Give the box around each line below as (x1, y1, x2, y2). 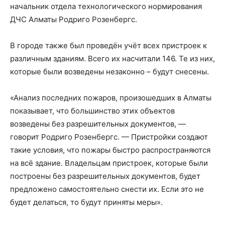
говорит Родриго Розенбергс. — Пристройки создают (10, 132, 208, 142)
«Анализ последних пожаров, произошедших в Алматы (10, 93, 211, 102)
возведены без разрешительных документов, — (10, 119, 186, 129)
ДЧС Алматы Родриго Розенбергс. (10, 15, 137, 24)
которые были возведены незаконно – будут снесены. (10, 67, 211, 76)
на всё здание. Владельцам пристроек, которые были (10, 158, 208, 168)
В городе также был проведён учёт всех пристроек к (10, 41, 207, 50)
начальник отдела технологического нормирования (10, 2, 202, 11)
